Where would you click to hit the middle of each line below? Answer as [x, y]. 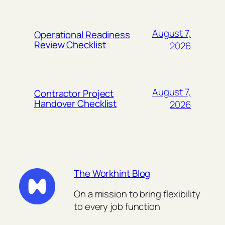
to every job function [117, 206]
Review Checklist [70, 44]
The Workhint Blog [112, 174]
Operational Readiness [82, 34]
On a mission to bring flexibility [137, 194]
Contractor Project [74, 93]
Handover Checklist [76, 103]
